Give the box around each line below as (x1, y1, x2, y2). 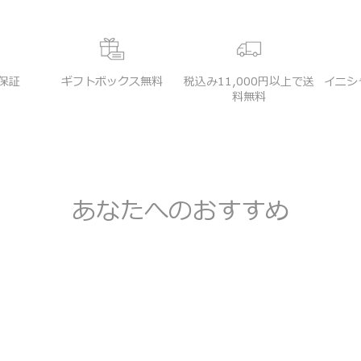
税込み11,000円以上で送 (184, 73, 314, 90)
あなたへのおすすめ (72, 193, 289, 230)
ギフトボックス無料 (61, 73, 163, 90)
